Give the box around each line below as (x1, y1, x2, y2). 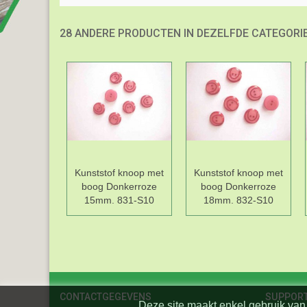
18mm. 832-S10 (204, 195, 273, 206)
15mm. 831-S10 (84, 195, 154, 206)
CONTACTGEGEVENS (60, 291, 151, 303)
